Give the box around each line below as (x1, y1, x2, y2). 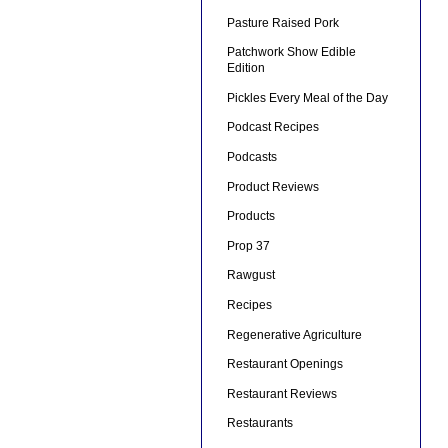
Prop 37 (226, 238, 270, 253)
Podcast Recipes (226, 120, 319, 135)
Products (226, 209, 275, 224)
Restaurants (226, 416, 293, 431)
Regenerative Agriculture (226, 327, 362, 342)
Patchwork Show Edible (226, 45, 356, 60)
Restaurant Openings (226, 357, 343, 372)
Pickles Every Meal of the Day (226, 90, 388, 105)
